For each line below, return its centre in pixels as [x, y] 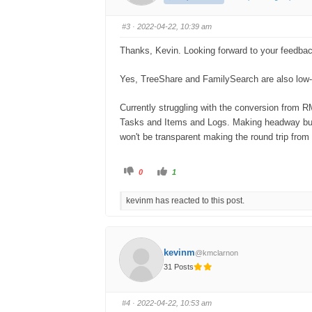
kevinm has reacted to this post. [185, 201]
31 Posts [179, 266]
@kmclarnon [217, 252]
